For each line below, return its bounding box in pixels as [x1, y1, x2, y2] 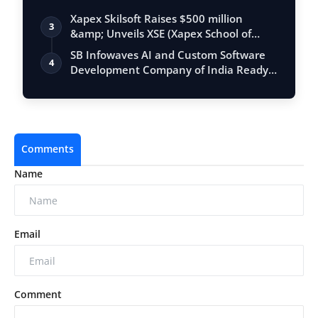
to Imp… [70, 77, 112, 92]
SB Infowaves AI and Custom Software [70, 48, 265, 62]
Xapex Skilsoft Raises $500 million [70, 11, 243, 26]
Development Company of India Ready [70, 62, 268, 77]
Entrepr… [70, 41, 117, 56]
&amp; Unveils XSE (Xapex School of [70, 26, 251, 41]
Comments [21, 142, 74, 156]
